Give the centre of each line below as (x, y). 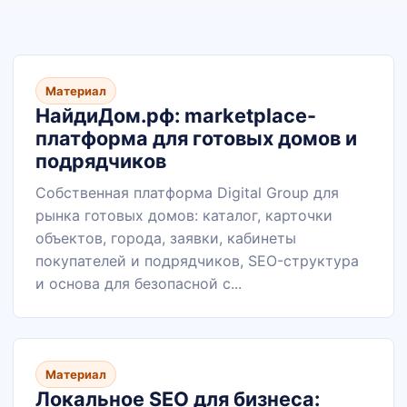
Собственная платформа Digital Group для (187, 193)
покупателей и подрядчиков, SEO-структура (197, 261)
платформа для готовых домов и (196, 138)
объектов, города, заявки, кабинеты (166, 238)
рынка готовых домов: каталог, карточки (184, 215)
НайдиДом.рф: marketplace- (176, 115)
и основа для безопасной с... (139, 283)
